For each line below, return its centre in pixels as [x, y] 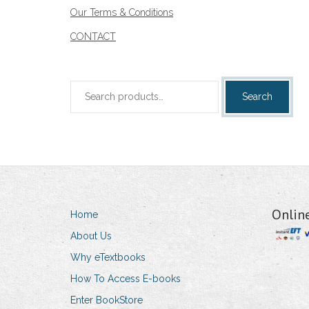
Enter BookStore [107, 300]
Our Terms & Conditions [122, 13]
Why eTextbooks [108, 258]
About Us [91, 236]
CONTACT [93, 37]
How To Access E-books [126, 279]
